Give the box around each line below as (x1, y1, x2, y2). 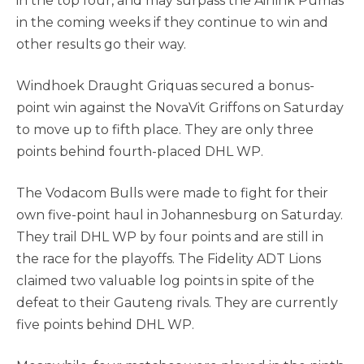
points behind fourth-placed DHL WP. (16, 144, 263, 159)
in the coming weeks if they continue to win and (16, 15, 328, 30)
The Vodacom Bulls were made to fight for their (16, 185, 328, 201)
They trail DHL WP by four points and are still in (16, 229, 323, 245)
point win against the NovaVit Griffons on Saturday (16, 100, 344, 115)
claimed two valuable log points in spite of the (16, 273, 314, 288)
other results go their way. (16, 37, 186, 52)
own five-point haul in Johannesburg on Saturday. (16, 207, 343, 223)
